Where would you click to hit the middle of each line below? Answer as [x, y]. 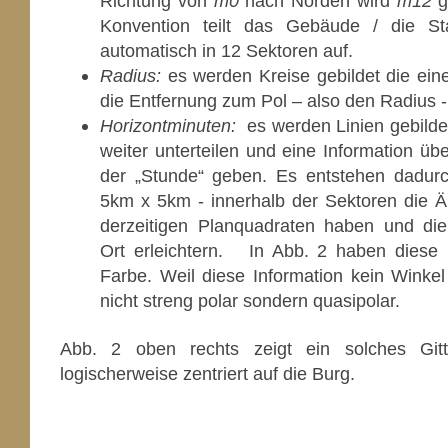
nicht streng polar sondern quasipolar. [250, 300]
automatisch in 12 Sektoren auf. [226, 50]
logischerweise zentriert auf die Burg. [207, 374]
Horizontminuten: [171, 125]
